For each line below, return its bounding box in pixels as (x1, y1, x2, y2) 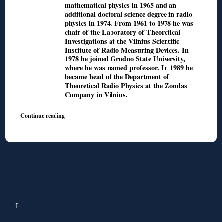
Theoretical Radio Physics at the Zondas (65, 80, 188, 91)
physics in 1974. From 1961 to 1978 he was (65, 18, 194, 29)
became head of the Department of (65, 71, 169, 82)
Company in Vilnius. (65, 89, 128, 100)
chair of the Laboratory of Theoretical (65, 27, 181, 38)
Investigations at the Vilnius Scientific (65, 36, 180, 47)
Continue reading (20, 111, 65, 120)
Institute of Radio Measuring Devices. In (65, 45, 189, 55)
